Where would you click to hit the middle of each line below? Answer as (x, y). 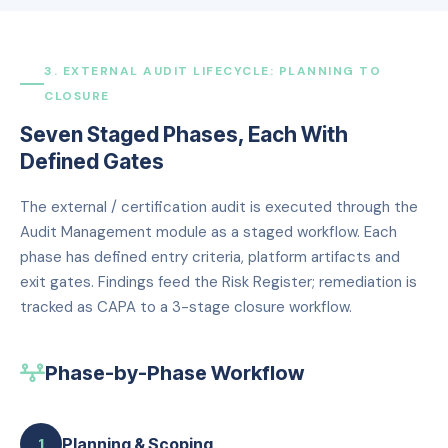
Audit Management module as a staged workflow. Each (208, 231)
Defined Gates (92, 161)
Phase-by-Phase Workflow (174, 372)
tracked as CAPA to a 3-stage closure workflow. (186, 306)
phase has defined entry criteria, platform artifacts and (210, 256)
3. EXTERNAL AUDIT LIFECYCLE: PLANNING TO (212, 70)
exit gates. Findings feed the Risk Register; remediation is (218, 281)
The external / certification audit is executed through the (219, 206)
